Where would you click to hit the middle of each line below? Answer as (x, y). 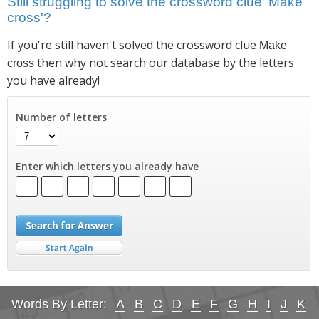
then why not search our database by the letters (164, 62)
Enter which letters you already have (107, 166)
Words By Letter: (59, 304)
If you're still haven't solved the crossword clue (133, 45)
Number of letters (61, 117)
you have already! (53, 80)
